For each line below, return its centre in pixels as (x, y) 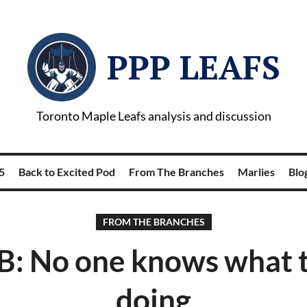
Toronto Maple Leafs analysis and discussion (153, 116)
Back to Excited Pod (66, 172)
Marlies (256, 172)
